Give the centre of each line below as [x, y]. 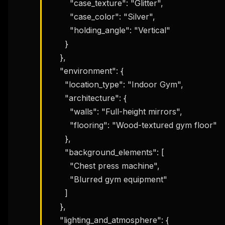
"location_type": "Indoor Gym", [57, 84]
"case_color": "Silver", [60, 16]
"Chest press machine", [60, 165]
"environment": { [55, 71]
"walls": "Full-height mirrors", [60, 111]
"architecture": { [57, 98]
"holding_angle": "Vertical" [60, 30]
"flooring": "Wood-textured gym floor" [60, 125]
